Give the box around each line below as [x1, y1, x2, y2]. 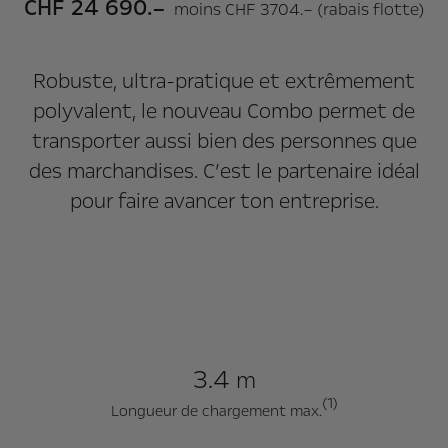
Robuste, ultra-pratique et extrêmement [33, 67, 415, 95]
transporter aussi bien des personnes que [31, 127, 417, 155]
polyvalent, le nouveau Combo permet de [33, 97, 415, 125]
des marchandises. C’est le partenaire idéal [28, 157, 420, 185]
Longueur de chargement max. [110, 401, 322, 421]
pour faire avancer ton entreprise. [69, 187, 379, 215]
